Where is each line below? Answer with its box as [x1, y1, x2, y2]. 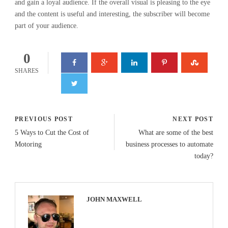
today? [194, 152, 213, 160]
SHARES [15, 67, 39, 74]
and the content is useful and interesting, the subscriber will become [15, 10, 210, 18]
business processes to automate [126, 140, 213, 148]
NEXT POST [173, 116, 213, 123]
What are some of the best [138, 129, 213, 136]
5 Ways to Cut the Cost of [15, 129, 89, 136]
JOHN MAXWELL [87, 195, 142, 203]
